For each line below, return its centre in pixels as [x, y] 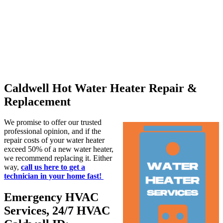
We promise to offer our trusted [53, 122]
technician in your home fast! [54, 176]
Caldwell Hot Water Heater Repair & [101, 88]
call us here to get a [53, 167]
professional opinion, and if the [53, 131]
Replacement [37, 101]
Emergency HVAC [51, 197]
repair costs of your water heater [54, 140]
